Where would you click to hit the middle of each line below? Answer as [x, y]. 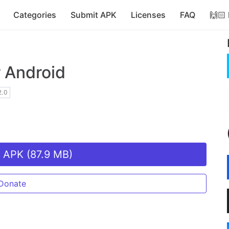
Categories [35, 15]
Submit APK [94, 15]
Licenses [148, 15]
